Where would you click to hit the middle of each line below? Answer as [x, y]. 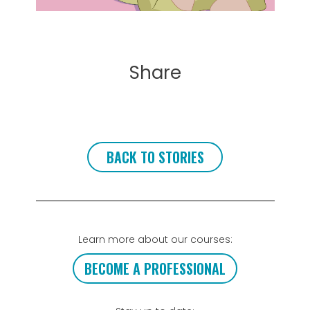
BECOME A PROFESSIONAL [155, 269]
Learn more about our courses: [155, 240]
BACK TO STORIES [155, 157]
